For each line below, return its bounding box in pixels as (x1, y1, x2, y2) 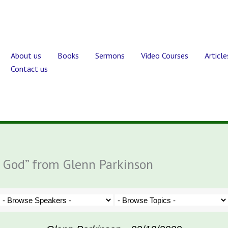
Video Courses (141, 50, 188, 61)
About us (11, 50, 41, 61)
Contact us (11, 64, 48, 74)
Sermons (95, 50, 125, 61)
